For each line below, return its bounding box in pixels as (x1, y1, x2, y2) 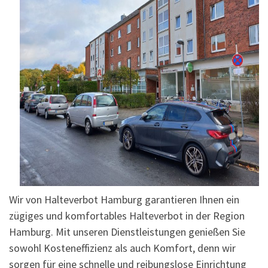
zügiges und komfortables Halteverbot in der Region (9, 209, 245, 223)
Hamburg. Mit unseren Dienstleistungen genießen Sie (9, 225, 245, 239)
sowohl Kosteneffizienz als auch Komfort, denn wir (9, 241, 236, 255)
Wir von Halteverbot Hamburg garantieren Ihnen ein (9, 193, 239, 207)
